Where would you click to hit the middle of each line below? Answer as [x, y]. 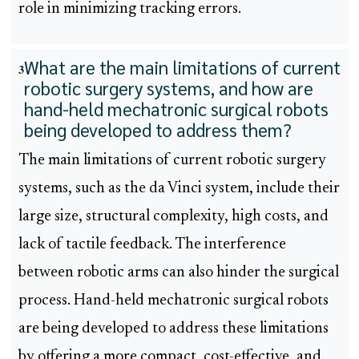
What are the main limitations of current [182, 67]
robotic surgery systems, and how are [169, 88]
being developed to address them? [158, 130]
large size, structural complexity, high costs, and [173, 217]
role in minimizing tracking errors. [130, 10]
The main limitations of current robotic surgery [172, 161]
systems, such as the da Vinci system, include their [179, 189]
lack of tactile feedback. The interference [152, 245]
